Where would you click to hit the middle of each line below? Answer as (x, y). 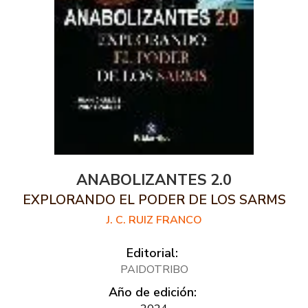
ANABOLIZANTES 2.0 (154, 180)
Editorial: (152, 253)
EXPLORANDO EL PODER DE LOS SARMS (154, 200)
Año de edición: (152, 292)
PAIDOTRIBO (154, 269)
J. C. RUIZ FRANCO (154, 220)
